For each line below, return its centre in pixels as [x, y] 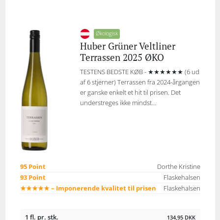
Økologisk [107, 33]
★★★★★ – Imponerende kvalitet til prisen [88, 188]
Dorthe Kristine [179, 167]
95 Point [33, 167]
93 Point [33, 178]
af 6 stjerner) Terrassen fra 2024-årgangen [140, 82]
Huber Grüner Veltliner [127, 46]
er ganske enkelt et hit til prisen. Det [130, 92]
